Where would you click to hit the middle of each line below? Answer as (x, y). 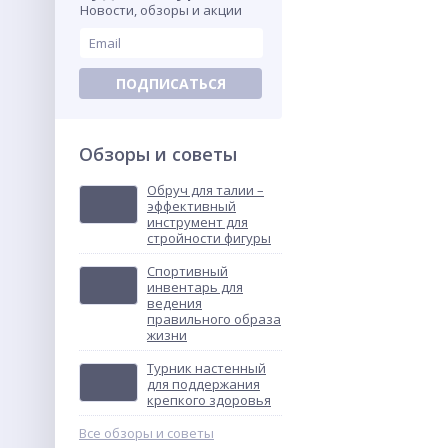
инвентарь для (195, 287)
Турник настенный (206, 368)
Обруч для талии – (205, 190)
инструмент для (197, 222)
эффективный (191, 206)
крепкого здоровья (209, 400)
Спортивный (187, 271)
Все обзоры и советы (146, 433)
